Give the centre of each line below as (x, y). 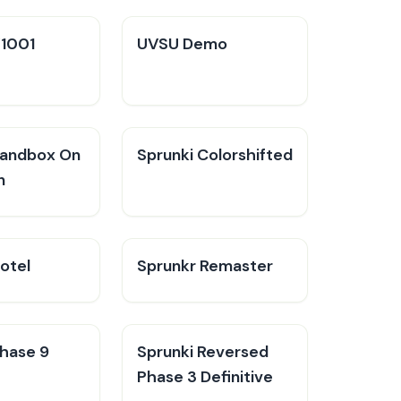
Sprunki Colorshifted (215, 155)
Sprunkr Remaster (205, 266)
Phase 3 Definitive (205, 377)
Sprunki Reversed (203, 352)
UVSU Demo (182, 44)
